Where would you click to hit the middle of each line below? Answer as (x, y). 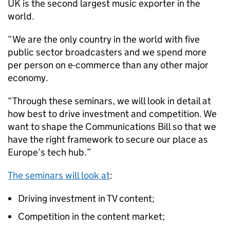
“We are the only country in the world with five (104, 39)
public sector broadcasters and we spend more (107, 52)
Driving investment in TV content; (86, 198)
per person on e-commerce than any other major (108, 65)
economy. (28, 78)
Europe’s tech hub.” (50, 152)
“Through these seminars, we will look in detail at (109, 101)
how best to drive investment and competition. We (112, 114)
